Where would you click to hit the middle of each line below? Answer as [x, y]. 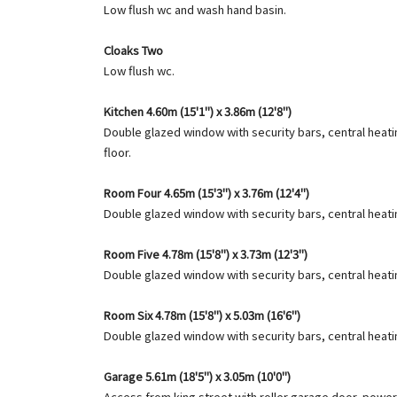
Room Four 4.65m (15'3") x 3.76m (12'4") [206, 193]
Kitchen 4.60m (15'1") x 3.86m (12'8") [198, 111]
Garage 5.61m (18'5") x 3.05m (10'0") [197, 376]
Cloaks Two [133, 50]
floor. [117, 152]
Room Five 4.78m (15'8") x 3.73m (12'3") [206, 254]
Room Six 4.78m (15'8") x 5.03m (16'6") [202, 315]
